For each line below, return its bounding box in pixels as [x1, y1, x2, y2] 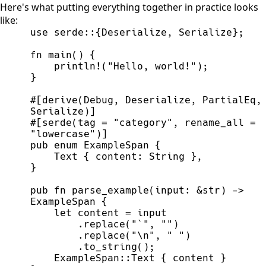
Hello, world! [113, 60, 191, 72]
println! [54, 60, 102, 72]
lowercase [36, 128, 90, 140]
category [119, 116, 167, 128]
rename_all [179, 116, 251, 128]
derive [42, 94, 78, 106]
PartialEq [197, 94, 256, 106]
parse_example [72, 184, 150, 196]
